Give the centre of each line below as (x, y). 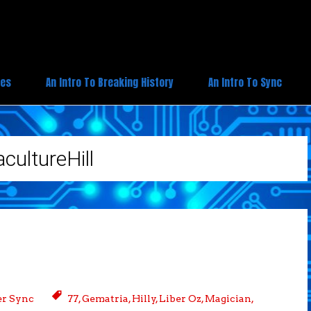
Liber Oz (180, 299)
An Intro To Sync (245, 82)
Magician (228, 299)
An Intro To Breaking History (110, 82)
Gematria (105, 299)
